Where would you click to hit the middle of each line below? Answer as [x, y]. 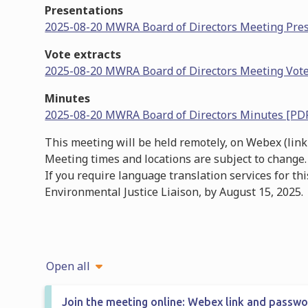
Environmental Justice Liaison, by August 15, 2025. [174, 191]
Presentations [84, 10]
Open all [68, 266]
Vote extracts [83, 54]
